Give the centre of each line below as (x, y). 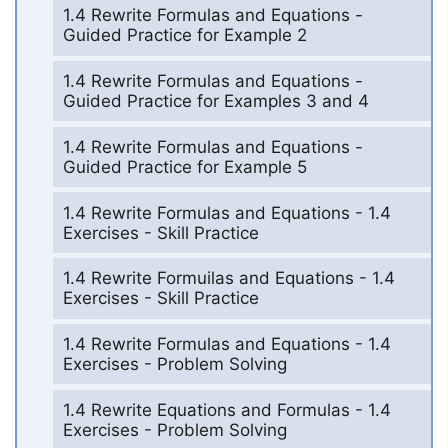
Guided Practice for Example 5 (184, 166)
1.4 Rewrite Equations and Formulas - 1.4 (226, 409)
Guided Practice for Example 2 (184, 35)
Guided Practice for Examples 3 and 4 (215, 101)
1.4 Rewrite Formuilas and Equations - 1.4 (228, 278)
